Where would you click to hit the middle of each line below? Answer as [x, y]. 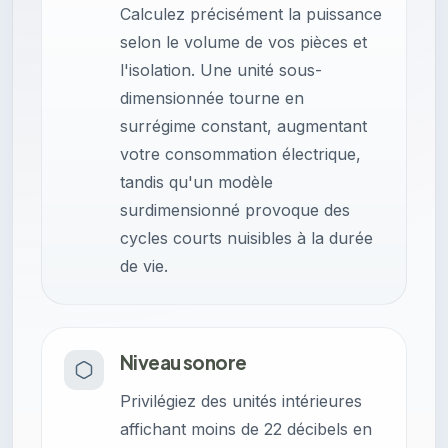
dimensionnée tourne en [212, 98]
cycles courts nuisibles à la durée [246, 238]
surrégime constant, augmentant [243, 126]
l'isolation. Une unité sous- [221, 70]
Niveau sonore [183, 362]
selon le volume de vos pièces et [243, 42]
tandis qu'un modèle [196, 182]
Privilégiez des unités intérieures [241, 401]
